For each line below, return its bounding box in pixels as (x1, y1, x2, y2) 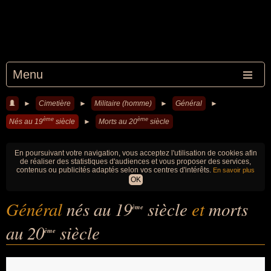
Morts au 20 (99, 117, 137, 126)
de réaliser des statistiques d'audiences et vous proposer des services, (20, 157, 251, 166)
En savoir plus (213, 166, 255, 174)
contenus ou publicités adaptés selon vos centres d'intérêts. (16, 166, 213, 174)
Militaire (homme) (94, 99, 152, 108)
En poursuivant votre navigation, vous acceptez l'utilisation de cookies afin (14, 149, 257, 157)
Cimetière (39, 99, 71, 108)
